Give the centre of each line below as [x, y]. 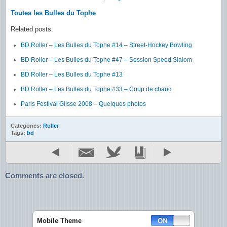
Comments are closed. [45, 176]
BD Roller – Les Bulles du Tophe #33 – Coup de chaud [96, 89]
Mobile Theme [59, 221]
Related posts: [32, 29]
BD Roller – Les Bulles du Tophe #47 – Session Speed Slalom [106, 60]
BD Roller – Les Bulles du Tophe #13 [72, 75]
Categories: [27, 126]
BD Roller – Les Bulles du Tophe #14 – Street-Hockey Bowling [106, 45]
